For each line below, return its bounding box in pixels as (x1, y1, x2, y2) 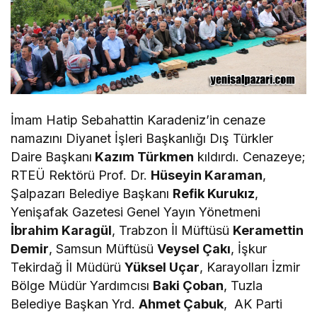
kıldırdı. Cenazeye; (194, 149, 306, 164)
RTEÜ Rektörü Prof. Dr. (11, 167, 151, 183)
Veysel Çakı (157, 241, 231, 256)
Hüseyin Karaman (151, 167, 263, 183)
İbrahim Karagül (11, 222, 113, 238)
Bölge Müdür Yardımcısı (11, 277, 154, 293)
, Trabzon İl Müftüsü (112, 222, 234, 238)
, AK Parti (224, 296, 283, 311)
